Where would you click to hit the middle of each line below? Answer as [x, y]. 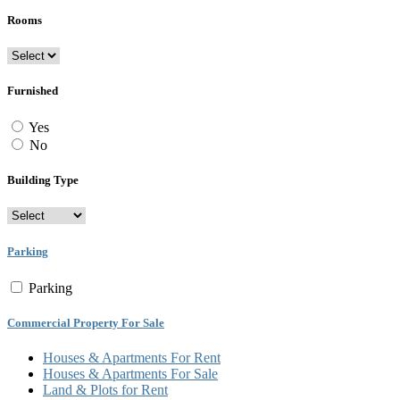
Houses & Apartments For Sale [130, 374]
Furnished [33, 90]
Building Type [43, 180]
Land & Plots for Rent [105, 390]
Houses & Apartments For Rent [132, 358]
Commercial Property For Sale [86, 322]
